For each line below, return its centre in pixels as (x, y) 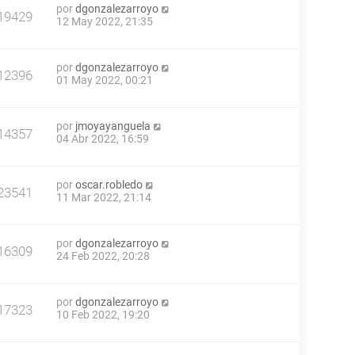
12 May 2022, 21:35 (105, 22)
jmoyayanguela (113, 126)
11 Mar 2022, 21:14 (104, 198)
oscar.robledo (109, 185)
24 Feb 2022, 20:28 (103, 256)
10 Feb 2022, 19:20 (103, 315)
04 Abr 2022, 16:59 (103, 139)
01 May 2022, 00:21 (105, 80)
